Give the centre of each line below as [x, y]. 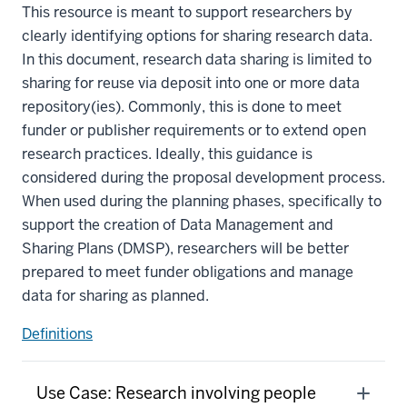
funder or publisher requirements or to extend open [194, 130]
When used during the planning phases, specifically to [202, 201]
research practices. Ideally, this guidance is [167, 154]
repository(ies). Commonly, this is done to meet [182, 107]
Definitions [57, 334]
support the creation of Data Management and [178, 225]
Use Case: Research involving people [176, 393]
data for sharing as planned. [115, 296]
